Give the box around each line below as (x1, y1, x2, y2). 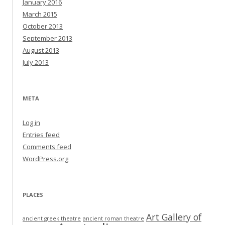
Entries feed (23, 130, 60, 140)
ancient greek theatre (23, 215, 81, 222)
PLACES (23, 191, 43, 199)
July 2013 (23, 58, 49, 67)
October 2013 (23, 22, 63, 31)
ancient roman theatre (83, 215, 144, 222)
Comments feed (23, 142, 71, 152)
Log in (23, 118, 40, 128)
